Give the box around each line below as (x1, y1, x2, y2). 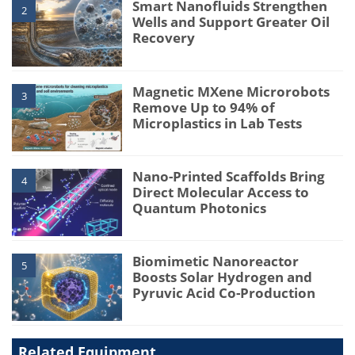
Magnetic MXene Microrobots (132, 82, 330, 101)
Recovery (132, 29, 196, 48)
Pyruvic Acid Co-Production (132, 283, 316, 302)
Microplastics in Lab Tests (132, 113, 303, 132)
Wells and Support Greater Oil (132, 13, 330, 32)
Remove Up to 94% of (132, 97, 276, 116)
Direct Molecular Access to (132, 182, 310, 201)
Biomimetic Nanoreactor (132, 251, 300, 270)
